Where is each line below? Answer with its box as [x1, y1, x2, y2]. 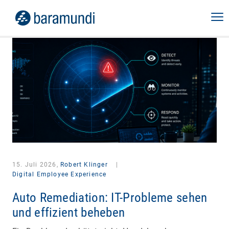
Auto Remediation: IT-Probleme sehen [12, 190, 208, 205]
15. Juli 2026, [12, 161, 60, 168]
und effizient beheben [12, 204, 125, 220]
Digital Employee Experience [12, 171, 107, 178]
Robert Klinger [60, 161, 108, 168]
